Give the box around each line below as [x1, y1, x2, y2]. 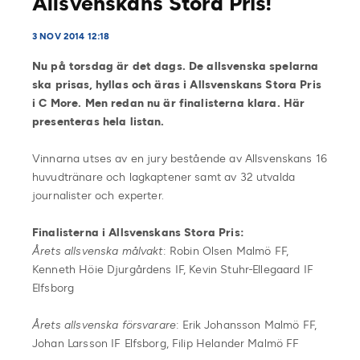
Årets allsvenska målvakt [32, 243, 163, 258]
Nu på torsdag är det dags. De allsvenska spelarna [32, 59, 319, 73]
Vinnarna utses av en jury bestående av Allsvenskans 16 [32, 151, 328, 166]
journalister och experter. [32, 188, 164, 202]
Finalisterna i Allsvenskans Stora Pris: [32, 225, 244, 239]
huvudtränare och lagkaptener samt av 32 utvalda [32, 170, 296, 184]
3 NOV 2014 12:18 [32, 31, 110, 42]
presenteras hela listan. [32, 114, 165, 129]
